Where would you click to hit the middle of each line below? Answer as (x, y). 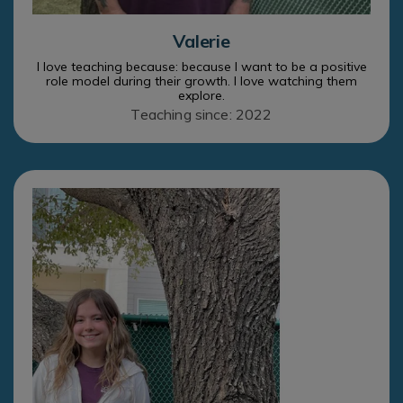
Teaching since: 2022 (201, 115)
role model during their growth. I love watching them (201, 81)
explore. (201, 96)
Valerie (201, 41)
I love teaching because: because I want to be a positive (201, 67)
